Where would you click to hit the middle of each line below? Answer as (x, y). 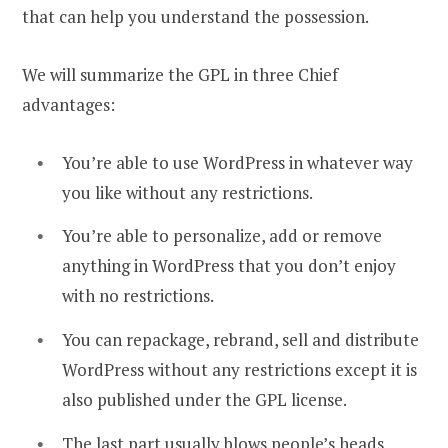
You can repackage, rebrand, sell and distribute (240, 339)
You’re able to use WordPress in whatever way (237, 162)
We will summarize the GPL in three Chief (180, 74)
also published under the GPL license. (204, 399)
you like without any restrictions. (187, 192)
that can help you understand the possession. (195, 16)
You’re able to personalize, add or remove (222, 236)
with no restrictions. (138, 296)
